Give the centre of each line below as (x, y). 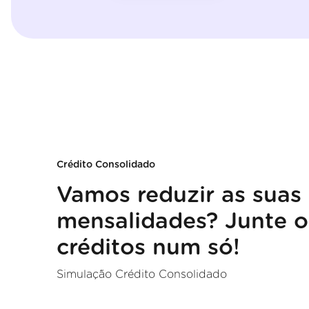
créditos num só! (148, 247)
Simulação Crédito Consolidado (141, 274)
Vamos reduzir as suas (179, 195)
